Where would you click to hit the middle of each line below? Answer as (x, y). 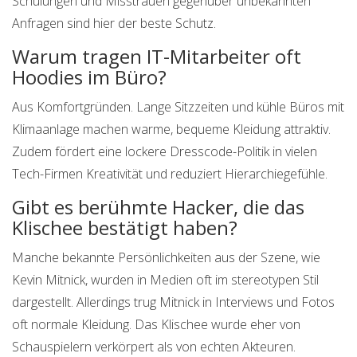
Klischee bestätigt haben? (125, 228)
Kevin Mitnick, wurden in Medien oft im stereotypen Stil (165, 280)
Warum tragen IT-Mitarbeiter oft (157, 57)
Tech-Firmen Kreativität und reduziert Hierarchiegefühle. (170, 174)
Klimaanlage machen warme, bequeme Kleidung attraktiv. (171, 129)
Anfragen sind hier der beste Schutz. (114, 24)
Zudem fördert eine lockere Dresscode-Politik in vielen (165, 152)
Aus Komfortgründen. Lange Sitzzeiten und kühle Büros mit (178, 107)
